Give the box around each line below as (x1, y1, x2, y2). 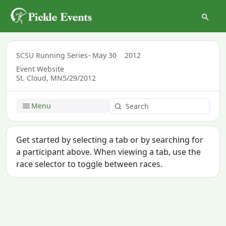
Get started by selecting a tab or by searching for (16, 134, 204, 145)
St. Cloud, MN (16, 73, 63, 83)
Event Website (16, 64, 65, 74)
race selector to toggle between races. (16, 158, 163, 169)
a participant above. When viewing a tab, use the (16, 146, 201, 157)
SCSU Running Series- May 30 (16, 50, 117, 60)
